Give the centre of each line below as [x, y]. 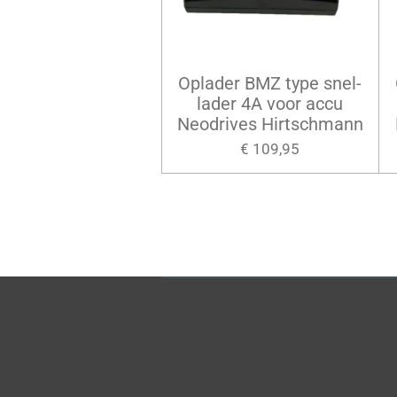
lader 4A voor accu [270, 103]
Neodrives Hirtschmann [270, 124]
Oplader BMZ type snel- [270, 83]
